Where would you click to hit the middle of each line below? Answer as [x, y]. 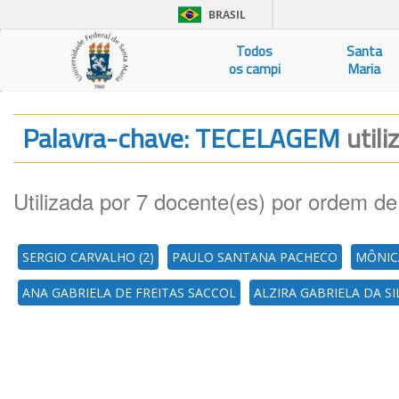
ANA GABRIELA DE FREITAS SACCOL [129, 293]
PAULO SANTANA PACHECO [255, 257]
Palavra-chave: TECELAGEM [184, 138]
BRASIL [227, 15]
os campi [254, 69]
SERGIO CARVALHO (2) [88, 257]
